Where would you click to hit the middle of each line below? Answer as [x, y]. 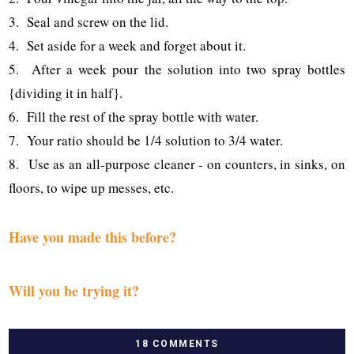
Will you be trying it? [74, 290]
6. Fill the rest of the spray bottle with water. [134, 116]
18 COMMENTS [177, 343]
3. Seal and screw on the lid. [89, 21]
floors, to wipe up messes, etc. [92, 187]
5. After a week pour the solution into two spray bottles [177, 69]
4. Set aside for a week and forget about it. [128, 45]
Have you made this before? [93, 237]
